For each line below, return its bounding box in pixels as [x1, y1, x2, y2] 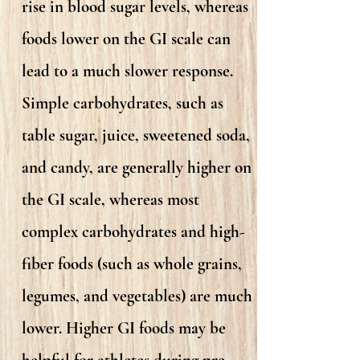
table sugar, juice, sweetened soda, [22, 125, 250, 145]
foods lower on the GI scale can [22, 29, 231, 49]
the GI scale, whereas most [22, 190, 199, 210]
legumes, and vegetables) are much [22, 286, 252, 306]
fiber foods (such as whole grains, [22, 254, 242, 274]
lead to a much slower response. [22, 61, 233, 81]
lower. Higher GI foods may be [22, 318, 226, 338]
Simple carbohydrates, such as [22, 93, 223, 113]
